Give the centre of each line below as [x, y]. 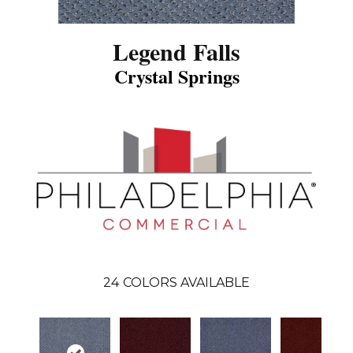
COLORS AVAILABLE [186, 283]
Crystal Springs [176, 76]
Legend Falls [176, 51]
